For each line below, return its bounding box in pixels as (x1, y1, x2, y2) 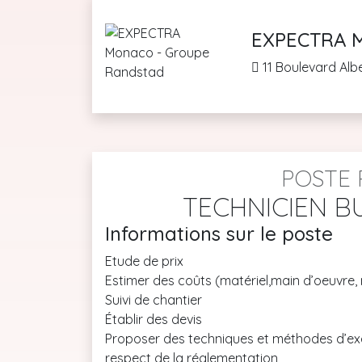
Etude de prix (105, 253, 183, 269)
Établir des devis (105, 311, 202, 327)
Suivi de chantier (105, 292, 202, 308)
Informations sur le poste (105, 221, 333, 246)
